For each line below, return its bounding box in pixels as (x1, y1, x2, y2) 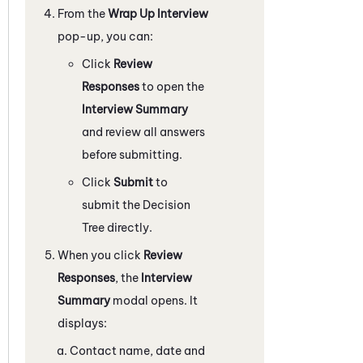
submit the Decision (82, 197, 190, 212)
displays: (58, 315, 107, 331)
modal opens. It (110, 293, 198, 308)
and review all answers (82, 124, 205, 139)
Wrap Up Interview (108, 6, 208, 21)
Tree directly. (82, 220, 152, 235)
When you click (58, 247, 143, 263)
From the (58, 6, 108, 21)
